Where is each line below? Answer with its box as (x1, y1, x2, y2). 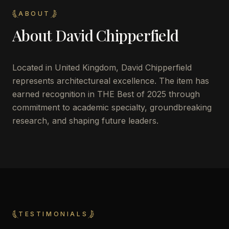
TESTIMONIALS (18, 210, 88, 218)
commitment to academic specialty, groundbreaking (12, 102, 212, 112)
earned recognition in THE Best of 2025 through (12, 89, 200, 99)
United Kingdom (55, 62, 116, 73)
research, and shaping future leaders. (12, 116, 158, 126)
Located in (12, 62, 55, 73)
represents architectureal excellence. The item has (12, 76, 209, 86)
